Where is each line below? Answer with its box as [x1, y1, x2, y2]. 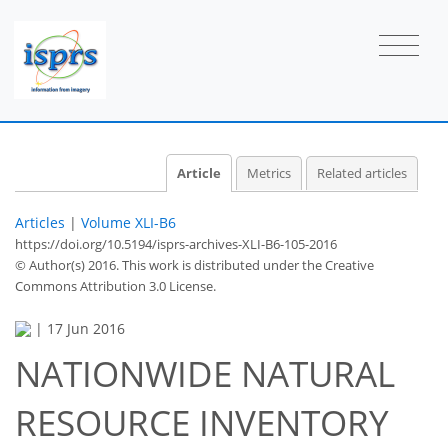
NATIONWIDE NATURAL [15, 350, 395, 398]
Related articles [317, 164, 407, 182]
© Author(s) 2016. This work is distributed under [15, 255, 302, 274]
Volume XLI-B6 [81, 212, 176, 232]
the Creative [302, 255, 374, 274]
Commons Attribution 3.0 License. [15, 276, 216, 295]
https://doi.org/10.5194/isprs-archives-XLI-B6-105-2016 [15, 234, 337, 253]
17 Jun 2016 [47, 318, 125, 338]
